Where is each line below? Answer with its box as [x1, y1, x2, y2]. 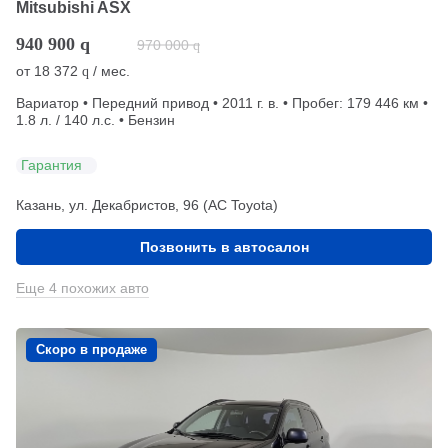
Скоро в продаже [36, 341, 147, 357]
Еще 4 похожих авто [16, 279, 149, 296]
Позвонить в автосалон [139, 238, 309, 255]
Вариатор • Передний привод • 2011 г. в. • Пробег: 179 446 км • [16, 94, 428, 111]
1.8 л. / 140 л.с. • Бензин [16, 111, 175, 128]
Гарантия [21, 157, 82, 174]
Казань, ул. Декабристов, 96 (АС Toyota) [16, 196, 278, 213]
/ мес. [89, 62, 130, 79]
